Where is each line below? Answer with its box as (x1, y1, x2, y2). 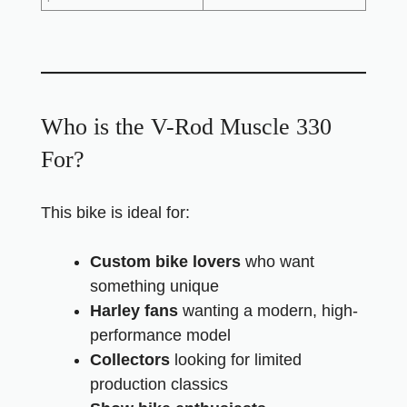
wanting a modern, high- (178, 302, 358, 320)
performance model (90, 326, 231, 344)
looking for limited (170, 351, 302, 369)
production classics (90, 375, 228, 393)
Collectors (90, 351, 170, 369)
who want (241, 253, 314, 271)
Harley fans (90, 302, 178, 320)
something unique (90, 277, 219, 295)
